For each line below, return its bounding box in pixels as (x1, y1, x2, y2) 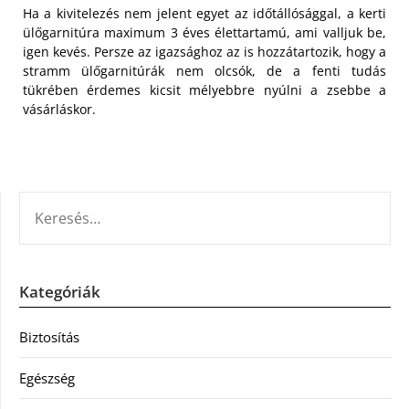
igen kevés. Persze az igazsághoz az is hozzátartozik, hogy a (23, 43, 386, 61)
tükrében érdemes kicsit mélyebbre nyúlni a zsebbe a (23, 81, 386, 100)
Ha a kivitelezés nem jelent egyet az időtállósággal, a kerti (23, 5, 386, 23)
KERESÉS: (18, 193, 75, 212)
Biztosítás (19, 328, 79, 347)
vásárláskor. (23, 100, 96, 119)
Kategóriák (19, 281, 100, 303)
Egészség (19, 369, 75, 388)
